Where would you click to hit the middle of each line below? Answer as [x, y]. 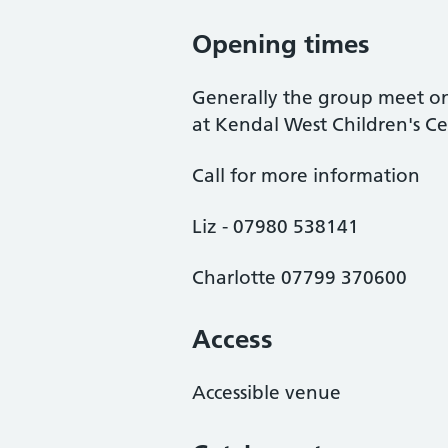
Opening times [281, 44]
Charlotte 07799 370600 [299, 277]
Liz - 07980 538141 [275, 226]
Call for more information [306, 175]
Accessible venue [266, 392]
